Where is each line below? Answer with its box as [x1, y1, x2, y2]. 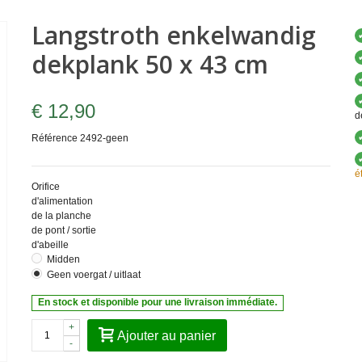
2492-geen [79, 133, 128, 144]
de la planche [31, 209, 91, 221]
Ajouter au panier [116, 328, 216, 343]
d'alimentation [31, 195, 93, 207]
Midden [46, 253, 80, 265]
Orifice [31, 180, 60, 192]
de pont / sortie [31, 224, 96, 236]
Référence [31, 133, 78, 144]
